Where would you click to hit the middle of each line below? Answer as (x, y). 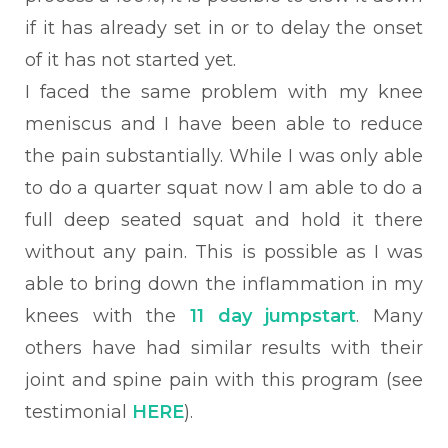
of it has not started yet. (133, 60)
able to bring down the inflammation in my (224, 284)
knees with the (107, 316)
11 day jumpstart (273, 316)
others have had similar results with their (224, 348)
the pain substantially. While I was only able (224, 156)
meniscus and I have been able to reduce (224, 124)
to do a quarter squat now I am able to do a (224, 188)
